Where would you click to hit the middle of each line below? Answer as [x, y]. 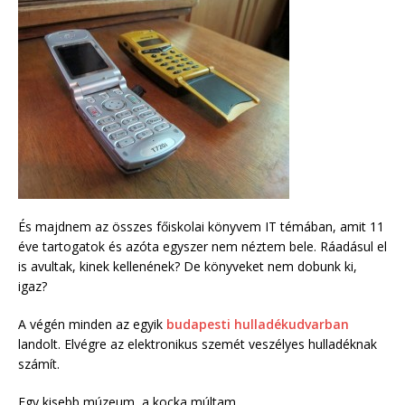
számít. [39, 364]
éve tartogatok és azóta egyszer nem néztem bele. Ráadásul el [202, 247]
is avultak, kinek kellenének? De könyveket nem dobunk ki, [188, 267]
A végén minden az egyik [92, 325]
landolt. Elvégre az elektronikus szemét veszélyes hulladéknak [198, 344]
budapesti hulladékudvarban [258, 325]
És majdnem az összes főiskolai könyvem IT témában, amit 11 [201, 227]
